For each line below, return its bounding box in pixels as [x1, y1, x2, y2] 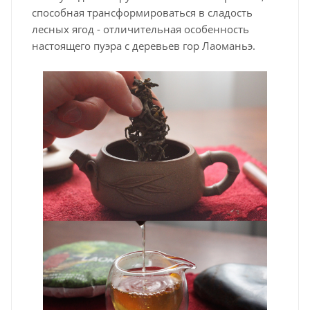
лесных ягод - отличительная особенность [32, 22, 249, 37]
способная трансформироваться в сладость [32, 6, 253, 20]
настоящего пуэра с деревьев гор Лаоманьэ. [32, 39, 255, 53]
